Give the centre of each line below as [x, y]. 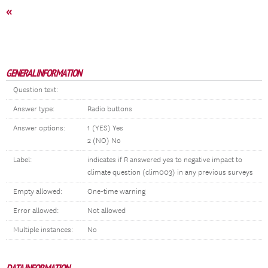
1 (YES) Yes [105, 128]
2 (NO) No [104, 141]
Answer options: [39, 128]
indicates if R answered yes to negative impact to [165, 160]
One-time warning [116, 192]
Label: [22, 160]
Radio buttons [110, 109]
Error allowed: [36, 211]
